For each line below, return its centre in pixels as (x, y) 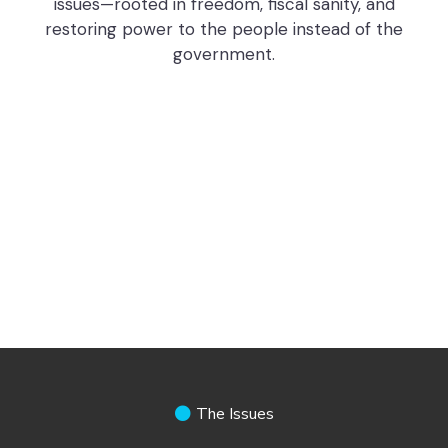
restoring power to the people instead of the (224, 29)
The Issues (234, 414)
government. (224, 54)
